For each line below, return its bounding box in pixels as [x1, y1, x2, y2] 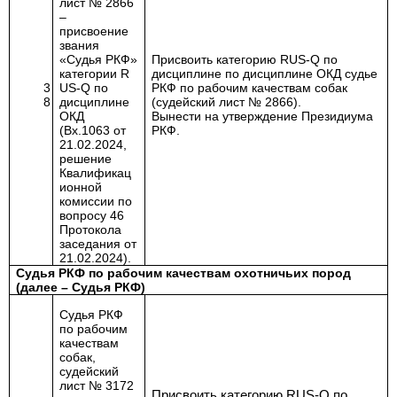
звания [59, 38, 100, 52]
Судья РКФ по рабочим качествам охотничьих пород [16, 266, 352, 280]
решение [59, 152, 113, 166]
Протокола [59, 222, 122, 237]
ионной [59, 180, 103, 194]
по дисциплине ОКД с [225, 66, 352, 81]
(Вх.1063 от [59, 123, 127, 137]
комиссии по [59, 194, 133, 208]
